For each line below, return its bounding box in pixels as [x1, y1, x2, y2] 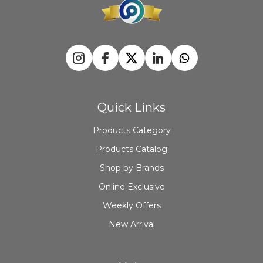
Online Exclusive [98, 181, 165, 193]
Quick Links [97, 100, 166, 115]
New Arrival [108, 219, 155, 230]
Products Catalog [96, 144, 167, 155]
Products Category [92, 125, 171, 136]
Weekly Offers [102, 200, 161, 211]
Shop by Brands [99, 163, 164, 174]
